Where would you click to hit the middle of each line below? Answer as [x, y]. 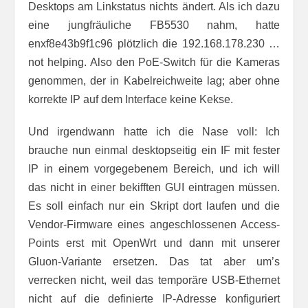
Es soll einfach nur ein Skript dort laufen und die [154, 206]
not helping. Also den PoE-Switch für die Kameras [154, 62]
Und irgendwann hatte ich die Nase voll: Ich [154, 131]
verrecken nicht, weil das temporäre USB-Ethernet [154, 280]
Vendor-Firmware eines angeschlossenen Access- [154, 224]
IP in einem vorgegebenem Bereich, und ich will [154, 168]
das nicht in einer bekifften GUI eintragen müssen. [154, 187]
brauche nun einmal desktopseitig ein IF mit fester [154, 150]
